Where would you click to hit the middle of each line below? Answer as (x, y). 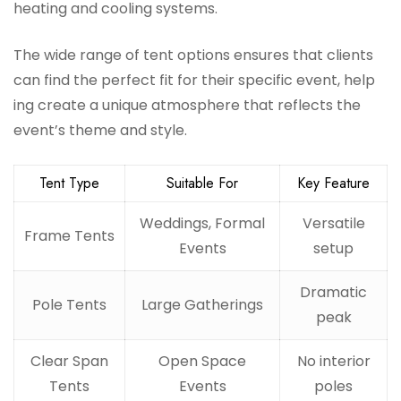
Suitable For (202, 183)
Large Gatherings (202, 305)
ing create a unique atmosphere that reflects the (187, 106)
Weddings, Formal (202, 224)
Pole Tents (69, 305)
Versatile (333, 224)
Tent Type (69, 183)
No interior (333, 362)
